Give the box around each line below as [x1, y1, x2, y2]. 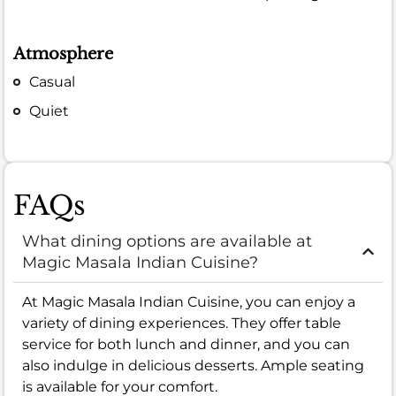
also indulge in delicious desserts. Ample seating [22, 356, 364, 374]
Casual [29, 72, 76, 90]
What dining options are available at [22, 231, 312, 251]
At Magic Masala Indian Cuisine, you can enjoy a [22, 293, 355, 310]
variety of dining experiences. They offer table [22, 314, 341, 331]
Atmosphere [13, 43, 113, 64]
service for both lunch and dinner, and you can [22, 335, 350, 353]
